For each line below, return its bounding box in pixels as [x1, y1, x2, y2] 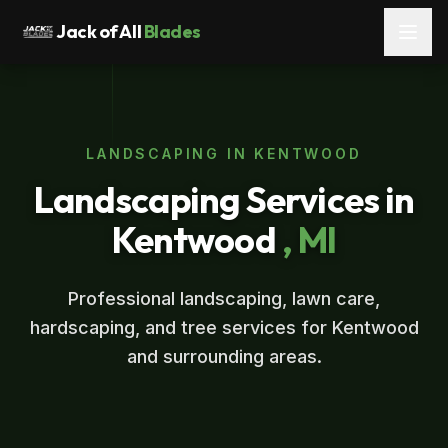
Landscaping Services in [33, 177, 415, 222]
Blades [143, 20, 201, 43]
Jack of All [56, 20, 142, 43]
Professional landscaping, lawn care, [68, 288, 380, 309]
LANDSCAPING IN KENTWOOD [86, 145, 362, 162]
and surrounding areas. [126, 346, 322, 367]
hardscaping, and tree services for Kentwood [29, 317, 419, 338]
